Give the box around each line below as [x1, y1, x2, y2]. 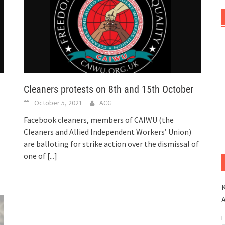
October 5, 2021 [34, 98, 83, 108]
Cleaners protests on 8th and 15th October [24, 83, 194, 96]
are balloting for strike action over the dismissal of [24, 139, 199, 149]
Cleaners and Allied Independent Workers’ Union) [24, 127, 192, 137]
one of [24, 151, 48, 161]
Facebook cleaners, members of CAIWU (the [24, 115, 174, 125]
